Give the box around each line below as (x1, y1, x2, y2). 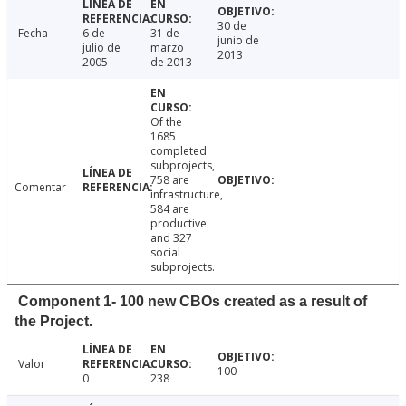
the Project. (14, 314, 92, 330)
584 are (150, 201, 189, 217)
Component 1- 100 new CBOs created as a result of (18, 294, 367, 310)
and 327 (150, 230, 192, 246)
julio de (82, 40, 121, 56)
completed (150, 143, 207, 159)
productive (150, 216, 207, 232)
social (150, 245, 180, 261)
